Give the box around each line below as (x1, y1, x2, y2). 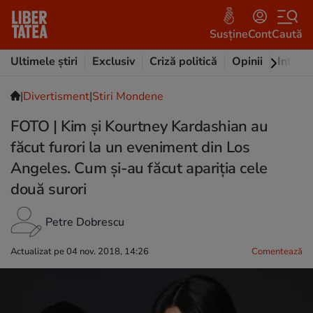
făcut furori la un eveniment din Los (10, 137, 250, 158)
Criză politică (150, 54, 217, 69)
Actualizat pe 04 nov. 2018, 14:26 (10, 245, 149, 258)
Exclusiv (92, 54, 135, 69)
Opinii (232, 54, 263, 69)
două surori (10, 179, 87, 200)
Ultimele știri (10, 54, 78, 69)
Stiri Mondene (92, 89, 163, 104)
